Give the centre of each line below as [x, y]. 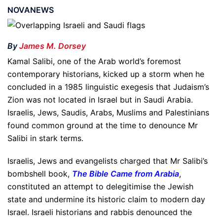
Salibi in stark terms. [45, 138]
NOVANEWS [31, 10]
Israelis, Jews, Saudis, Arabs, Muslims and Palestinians [108, 112]
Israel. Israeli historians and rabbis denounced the [100, 212]
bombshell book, [38, 174]
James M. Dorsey [53, 46]
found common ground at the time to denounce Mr [103, 125]
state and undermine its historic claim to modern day [106, 199]
